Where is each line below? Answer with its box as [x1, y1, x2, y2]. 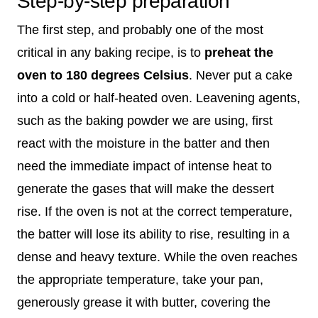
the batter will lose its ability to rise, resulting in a [17, 226, 290, 241]
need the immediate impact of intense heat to [17, 158, 272, 173]
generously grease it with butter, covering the [17, 295, 270, 309]
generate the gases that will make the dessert [17, 181, 274, 196]
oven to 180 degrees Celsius [17, 67, 189, 82]
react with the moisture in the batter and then [17, 136, 270, 150]
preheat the [204, 45, 273, 60]
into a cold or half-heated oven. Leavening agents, [17, 90, 300, 105]
